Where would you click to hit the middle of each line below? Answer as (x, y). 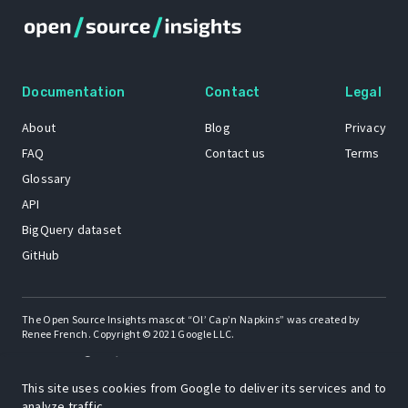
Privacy (365, 127)
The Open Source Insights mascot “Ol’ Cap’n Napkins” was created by (191, 319)
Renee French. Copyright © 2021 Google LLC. (128, 334)
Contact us (235, 153)
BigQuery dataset (72, 229)
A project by (50, 362)
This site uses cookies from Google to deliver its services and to (204, 388)
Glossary (47, 178)
